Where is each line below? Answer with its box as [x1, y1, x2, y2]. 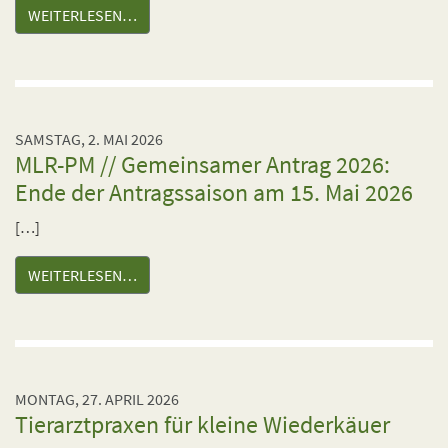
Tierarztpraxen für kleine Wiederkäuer [15, 409, 390, 440]
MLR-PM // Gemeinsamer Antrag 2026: [15, 149, 390, 180]
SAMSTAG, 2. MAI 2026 [15, 129, 163, 149]
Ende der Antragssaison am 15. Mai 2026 [15, 177, 413, 208]
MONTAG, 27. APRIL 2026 [15, 389, 179, 409]
